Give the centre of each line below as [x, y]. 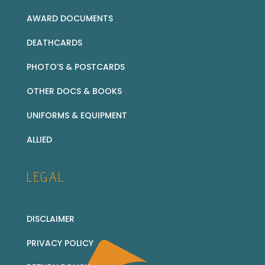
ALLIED [39, 139]
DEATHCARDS [54, 42]
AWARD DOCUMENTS [70, 18]
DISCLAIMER [50, 219]
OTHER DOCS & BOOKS [74, 91]
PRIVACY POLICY [60, 243]
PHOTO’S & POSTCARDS [75, 67]
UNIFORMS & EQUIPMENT [77, 115]
